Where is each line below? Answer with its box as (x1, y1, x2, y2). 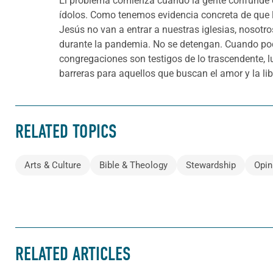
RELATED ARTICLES (15, 243, 130, 265)
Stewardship (186, 160, 236, 171)
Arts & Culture (24, 160, 81, 171)
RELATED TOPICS (15, 121, 116, 143)
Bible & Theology (99, 160, 168, 171)
